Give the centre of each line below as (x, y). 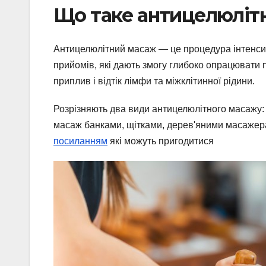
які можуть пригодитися (161, 141)
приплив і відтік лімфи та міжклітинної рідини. (154, 81)
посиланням (80, 141)
